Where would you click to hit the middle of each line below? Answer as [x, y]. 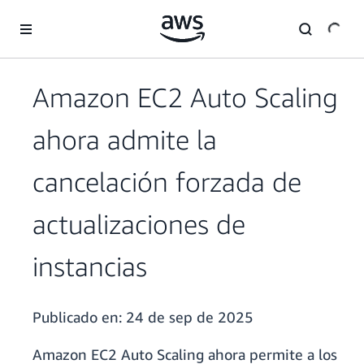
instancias [90, 266]
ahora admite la [125, 140]
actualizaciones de [139, 224]
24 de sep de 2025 [190, 317]
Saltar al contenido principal [78, 16]
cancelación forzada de [167, 182]
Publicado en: [79, 317]
